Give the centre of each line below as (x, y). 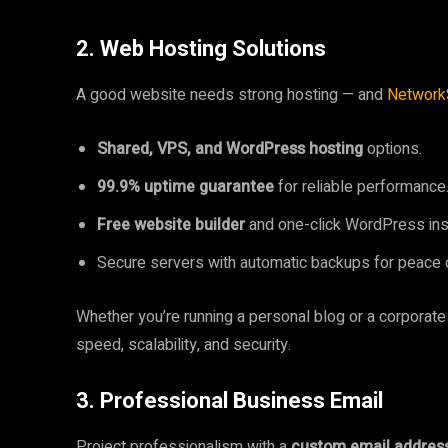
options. (392, 149)
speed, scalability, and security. (183, 345)
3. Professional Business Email (229, 400)
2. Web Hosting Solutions (201, 48)
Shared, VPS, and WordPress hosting (230, 149)
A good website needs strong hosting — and (231, 95)
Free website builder (171, 225)
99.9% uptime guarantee (185, 187)
